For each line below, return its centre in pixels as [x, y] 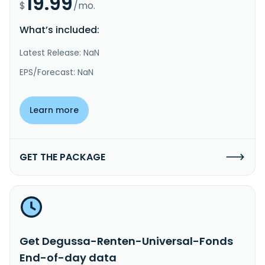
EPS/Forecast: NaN [56, 72]
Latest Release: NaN [59, 52]
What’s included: [59, 30]
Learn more [54, 110]
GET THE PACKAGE [62, 157]
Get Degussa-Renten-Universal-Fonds [126, 241]
